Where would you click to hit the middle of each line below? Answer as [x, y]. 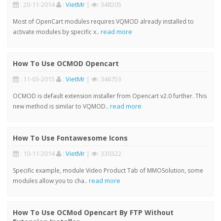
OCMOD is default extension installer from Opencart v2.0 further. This [110, 96]
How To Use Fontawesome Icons [70, 138]
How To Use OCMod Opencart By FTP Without [93, 212]
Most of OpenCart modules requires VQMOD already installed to [103, 21]
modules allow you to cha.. [51, 181]
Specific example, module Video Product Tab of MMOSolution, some [108, 170]
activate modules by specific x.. [57, 32]
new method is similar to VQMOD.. [61, 106]
